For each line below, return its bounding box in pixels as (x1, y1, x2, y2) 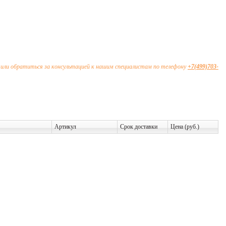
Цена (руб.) (170, 123, 199, 130)
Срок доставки (120, 123, 157, 130)
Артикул (54, 123, 76, 130)
